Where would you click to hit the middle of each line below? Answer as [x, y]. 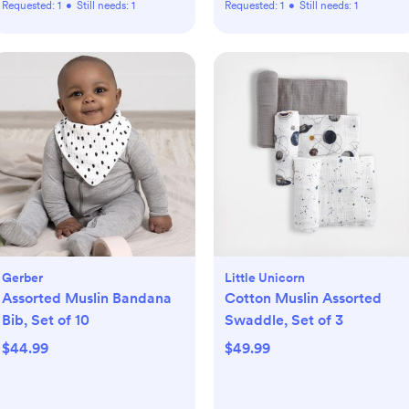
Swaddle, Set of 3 [284, 320]
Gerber [22, 278]
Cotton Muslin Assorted [303, 299]
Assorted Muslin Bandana [87, 299]
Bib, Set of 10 [46, 320]
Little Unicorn [265, 278]
